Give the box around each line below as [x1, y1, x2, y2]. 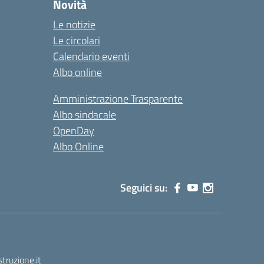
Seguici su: [120, 180, 167, 196]
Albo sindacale [53, 107, 116, 123]
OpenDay [53, 123, 94, 138]
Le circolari [53, 32, 100, 48]
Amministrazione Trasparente [53, 91, 183, 107]
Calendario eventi [53, 48, 130, 64]
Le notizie [53, 16, 95, 32]
